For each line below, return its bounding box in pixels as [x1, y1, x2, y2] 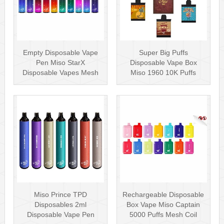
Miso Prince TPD [34, 190, 87, 198]
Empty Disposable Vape [23, 48, 98, 56]
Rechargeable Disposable [122, 190, 204, 198]
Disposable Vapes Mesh [22, 68, 99, 76]
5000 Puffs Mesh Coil [129, 210, 197, 218]
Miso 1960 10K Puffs [130, 68, 196, 76]
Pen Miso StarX [36, 58, 85, 66]
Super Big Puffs [138, 48, 188, 56]
